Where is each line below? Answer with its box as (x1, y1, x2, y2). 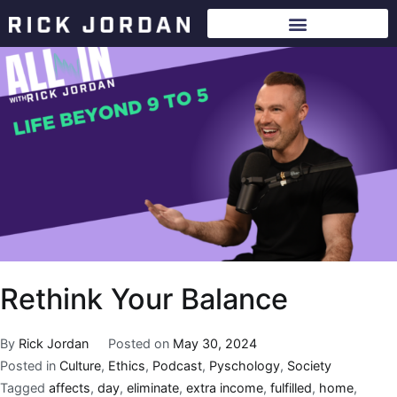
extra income (186, 379, 263, 395)
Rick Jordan (19, 335, 89, 351)
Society (287, 357, 331, 373)
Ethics (108, 357, 145, 373)
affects (49, 379, 90, 395)
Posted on (107, 335, 173, 351)
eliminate (127, 379, 179, 395)
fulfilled (270, 379, 312, 395)
